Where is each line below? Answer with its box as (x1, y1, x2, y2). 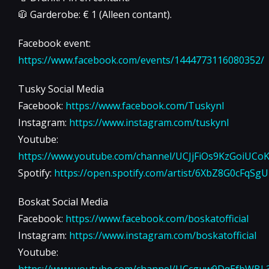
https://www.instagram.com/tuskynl (69, 115, 229, 129)
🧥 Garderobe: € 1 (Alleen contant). (18, 7, 172, 21)
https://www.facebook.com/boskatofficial (65, 211, 249, 225)
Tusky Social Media (18, 82, 104, 95)
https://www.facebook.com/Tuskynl (65, 98, 224, 112)
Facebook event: (18, 36, 91, 50)
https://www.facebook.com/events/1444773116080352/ (18, 53, 264, 67)
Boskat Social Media (18, 195, 108, 208)
